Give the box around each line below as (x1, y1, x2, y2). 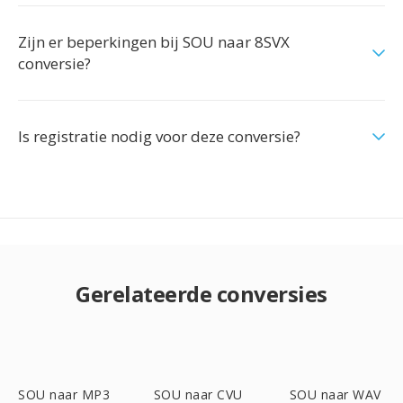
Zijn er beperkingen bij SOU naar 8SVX (18, 31, 290, 52)
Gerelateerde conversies (76, 279, 327, 309)
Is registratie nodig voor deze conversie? (18, 126, 300, 147)
